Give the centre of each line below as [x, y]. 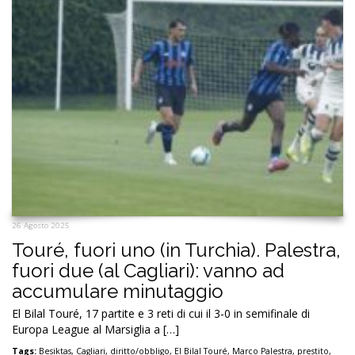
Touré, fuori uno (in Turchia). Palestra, [176, 250]
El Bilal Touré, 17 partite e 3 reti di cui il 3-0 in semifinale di [161, 313]
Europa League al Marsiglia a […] [95, 329]
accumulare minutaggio [118, 291]
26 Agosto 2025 [41, 225]
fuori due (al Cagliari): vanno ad [148, 270]
